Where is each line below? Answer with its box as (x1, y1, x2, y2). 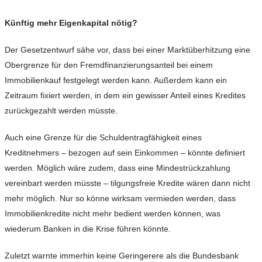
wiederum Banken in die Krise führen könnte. (5, 224, 171, 234)
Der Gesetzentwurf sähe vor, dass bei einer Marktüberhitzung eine (5, 45, 250, 55)
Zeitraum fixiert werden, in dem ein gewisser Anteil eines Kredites (5, 91, 246, 101)
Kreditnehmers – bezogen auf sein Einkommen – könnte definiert (5, 148, 245, 158)
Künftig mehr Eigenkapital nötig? (5, 18, 137, 28)
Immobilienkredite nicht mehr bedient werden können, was (5, 209, 220, 219)
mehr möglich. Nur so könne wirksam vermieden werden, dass (5, 194, 236, 204)
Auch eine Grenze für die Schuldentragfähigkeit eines (5, 133, 202, 143)
